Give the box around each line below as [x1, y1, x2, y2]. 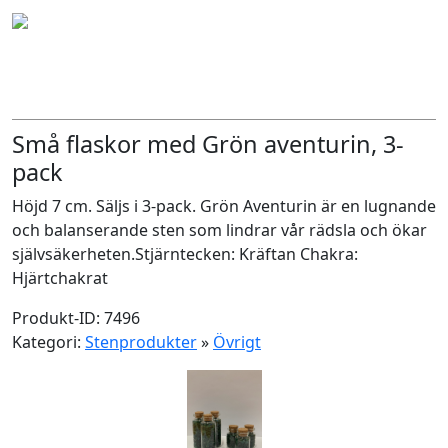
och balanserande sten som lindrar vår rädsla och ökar [12, 219, 427, 241]
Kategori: [12, 331, 85, 353]
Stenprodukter [85, 331, 197, 353]
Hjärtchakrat [12, 267, 108, 289]
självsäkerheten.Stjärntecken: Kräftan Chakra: [12, 243, 358, 265]
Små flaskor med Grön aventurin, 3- [12, 128, 404, 160]
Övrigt [213, 331, 261, 353]
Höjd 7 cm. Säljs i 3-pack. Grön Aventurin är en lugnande [12, 195, 436, 217]
